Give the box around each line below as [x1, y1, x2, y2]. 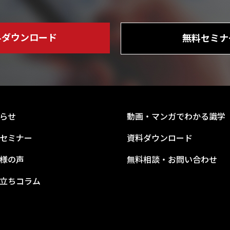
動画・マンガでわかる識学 [127, 109, 225, 122]
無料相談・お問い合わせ [127, 152, 217, 165]
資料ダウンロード [127, 131, 193, 144]
